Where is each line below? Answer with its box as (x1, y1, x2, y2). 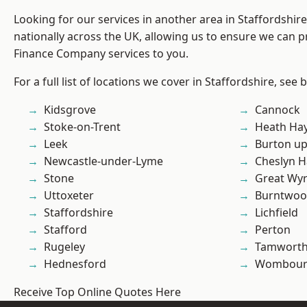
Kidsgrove (44, 102, 96, 118)
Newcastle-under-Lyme (44, 153, 163, 169)
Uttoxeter (44, 188, 94, 204)
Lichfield (255, 205, 298, 221)
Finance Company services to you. (14, 46, 188, 62)
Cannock (255, 102, 300, 118)
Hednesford (44, 256, 106, 272)
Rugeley (44, 239, 85, 255)
